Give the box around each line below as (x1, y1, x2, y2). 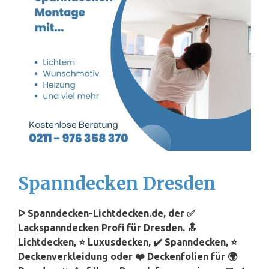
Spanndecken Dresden (18, 172, 216, 195)
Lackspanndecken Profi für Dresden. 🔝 (18, 222, 197, 234)
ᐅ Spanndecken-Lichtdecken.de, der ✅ (18, 208, 195, 219)
